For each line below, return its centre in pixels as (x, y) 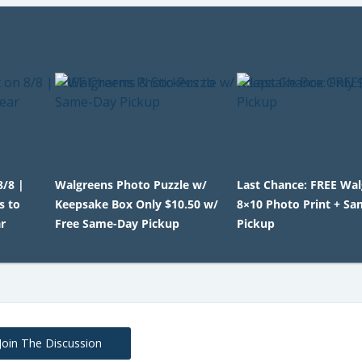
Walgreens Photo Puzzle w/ (130, 184)
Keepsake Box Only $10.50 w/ (136, 204)
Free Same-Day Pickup (117, 223)
